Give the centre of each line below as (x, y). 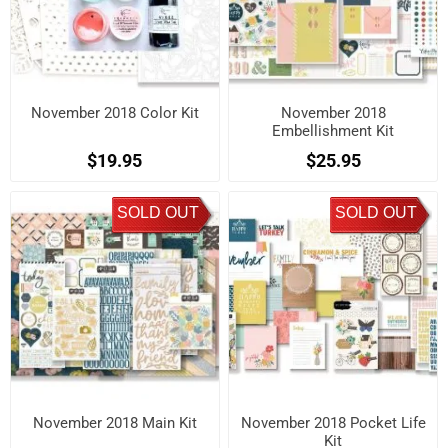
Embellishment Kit (333, 130)
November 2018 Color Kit (114, 112)
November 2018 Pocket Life (333, 423)
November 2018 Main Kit (114, 423)
